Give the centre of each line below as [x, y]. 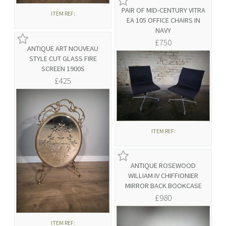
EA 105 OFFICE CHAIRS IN [163, 20]
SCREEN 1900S [63, 69]
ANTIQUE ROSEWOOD [163, 166]
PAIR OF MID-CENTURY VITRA [163, 10]
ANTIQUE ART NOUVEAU [63, 49]
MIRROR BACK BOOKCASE [163, 186]
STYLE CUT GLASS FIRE [63, 59]
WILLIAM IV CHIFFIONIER [163, 176]
